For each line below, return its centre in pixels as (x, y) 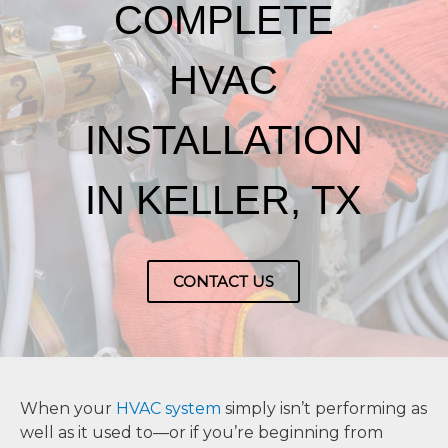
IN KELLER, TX (224, 200)
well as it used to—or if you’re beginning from (201, 432)
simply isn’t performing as (324, 408)
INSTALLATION (223, 140)
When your (68, 408)
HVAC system (168, 408)
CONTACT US (224, 282)
